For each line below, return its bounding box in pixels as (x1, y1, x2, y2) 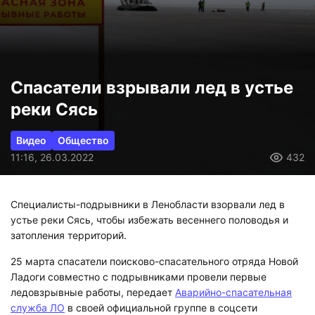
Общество (58, 119, 109, 131)
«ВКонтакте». (11, 301, 74, 314)
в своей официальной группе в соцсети (65, 285, 257, 298)
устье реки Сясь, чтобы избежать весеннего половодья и (11, 198, 288, 210)
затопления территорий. (11, 213, 127, 226)
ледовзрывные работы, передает (11, 270, 175, 283)
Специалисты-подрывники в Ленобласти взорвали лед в (11, 182, 285, 195)
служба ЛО (11, 285, 65, 298)
